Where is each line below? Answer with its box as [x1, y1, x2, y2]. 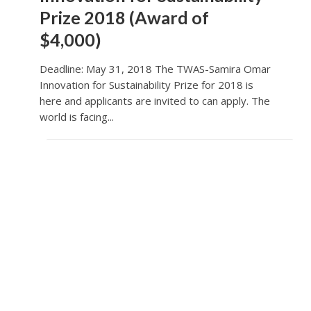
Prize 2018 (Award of [39, 7, 209, 28]
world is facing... [39, 110, 114, 124]
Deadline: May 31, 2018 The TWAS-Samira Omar [39, 62, 271, 76]
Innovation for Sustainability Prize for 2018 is [39, 78, 253, 92]
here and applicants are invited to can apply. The [39, 94, 270, 108]
